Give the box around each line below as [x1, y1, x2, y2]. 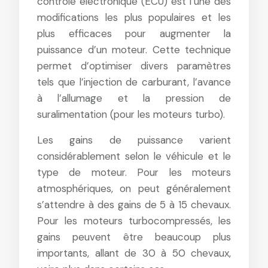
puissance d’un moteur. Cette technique [37, 43, 231, 56]
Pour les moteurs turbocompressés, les [37, 214, 231, 227]
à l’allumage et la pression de [37, 92, 231, 105]
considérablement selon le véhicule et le [37, 150, 231, 163]
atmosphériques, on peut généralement [37, 182, 231, 195]
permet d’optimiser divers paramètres [37, 59, 231, 72]
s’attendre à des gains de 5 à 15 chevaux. [37, 198, 231, 211]
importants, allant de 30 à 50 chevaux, [37, 246, 231, 260]
